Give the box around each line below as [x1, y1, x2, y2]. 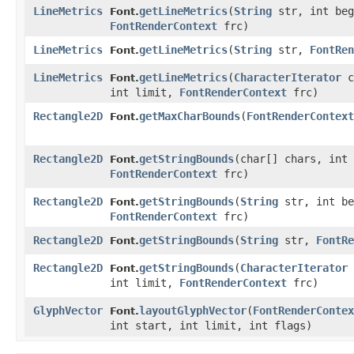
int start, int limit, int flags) [110, 319, 312, 333]
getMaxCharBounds [139, 110, 240, 123]
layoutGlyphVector [139, 304, 247, 318]
